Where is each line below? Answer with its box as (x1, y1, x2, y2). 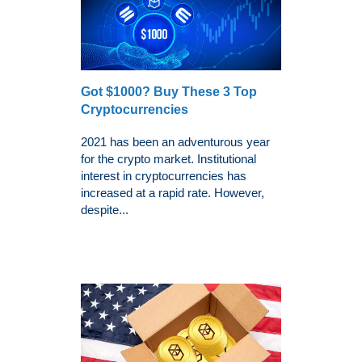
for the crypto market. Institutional (81, 151, 256, 166)
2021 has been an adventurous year (81, 134, 270, 149)
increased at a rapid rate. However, (81, 185, 264, 200)
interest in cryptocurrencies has (81, 168, 246, 183)
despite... (81, 202, 128, 217)
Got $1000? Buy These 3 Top (81, 84, 257, 99)
